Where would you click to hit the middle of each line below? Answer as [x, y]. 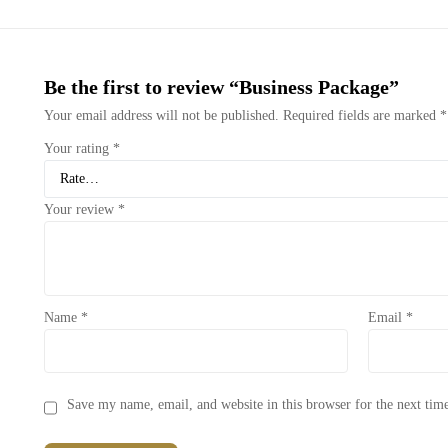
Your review [80, 210]
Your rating [78, 149]
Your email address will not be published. [161, 116]
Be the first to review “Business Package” [221, 87]
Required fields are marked [361, 116]
